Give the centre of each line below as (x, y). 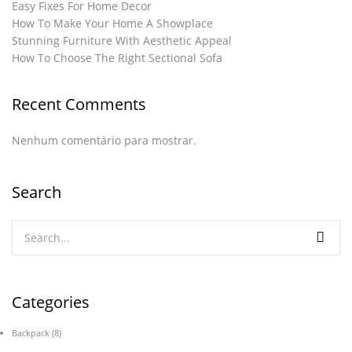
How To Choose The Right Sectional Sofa (117, 58)
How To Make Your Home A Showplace (112, 23)
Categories (51, 302)
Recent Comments (79, 104)
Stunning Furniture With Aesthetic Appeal (122, 40)
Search (37, 192)
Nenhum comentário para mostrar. (104, 140)
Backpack (31, 333)
